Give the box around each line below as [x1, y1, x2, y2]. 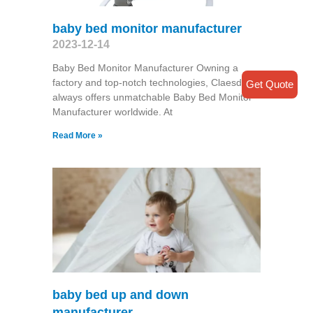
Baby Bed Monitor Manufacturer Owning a [52, 62, 238, 74]
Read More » [52, 131, 103, 141]
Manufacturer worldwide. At [52, 106, 173, 118]
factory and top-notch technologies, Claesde [52, 77, 247, 89]
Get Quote [246, 78, 293, 90]
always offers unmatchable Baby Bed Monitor [52, 92, 252, 103]
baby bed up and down [52, 287, 189, 302]
